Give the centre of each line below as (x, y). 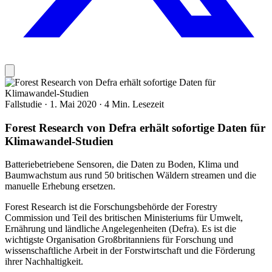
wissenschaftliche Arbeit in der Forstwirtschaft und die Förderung (130, 251)
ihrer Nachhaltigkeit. (44, 262)
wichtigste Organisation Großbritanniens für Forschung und (119, 240)
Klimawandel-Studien (59, 141)
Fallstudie (25, 104)
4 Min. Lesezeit (134, 104)
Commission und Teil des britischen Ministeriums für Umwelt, (124, 218)
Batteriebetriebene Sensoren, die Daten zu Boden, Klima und (122, 165)
